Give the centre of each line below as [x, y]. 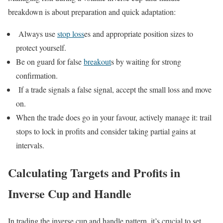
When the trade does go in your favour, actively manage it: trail [114, 117]
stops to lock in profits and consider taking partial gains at [106, 131]
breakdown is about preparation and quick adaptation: [92, 12]
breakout [97, 62]
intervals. [30, 145]
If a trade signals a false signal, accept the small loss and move [115, 90]
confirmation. [37, 76]
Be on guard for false [50, 62]
